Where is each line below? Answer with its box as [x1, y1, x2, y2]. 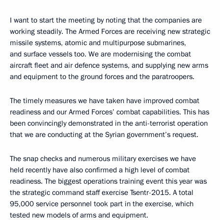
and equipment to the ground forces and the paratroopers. [10, 72, 194, 82]
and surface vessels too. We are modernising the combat [10, 49, 191, 59]
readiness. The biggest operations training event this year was [10, 176, 207, 186]
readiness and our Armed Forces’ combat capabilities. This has [10, 107, 209, 117]
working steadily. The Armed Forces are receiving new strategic [10, 27, 210, 36]
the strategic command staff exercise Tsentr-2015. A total [10, 188, 193, 197]
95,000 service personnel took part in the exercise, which [10, 199, 193, 209]
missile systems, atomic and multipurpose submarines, [10, 38, 186, 48]
